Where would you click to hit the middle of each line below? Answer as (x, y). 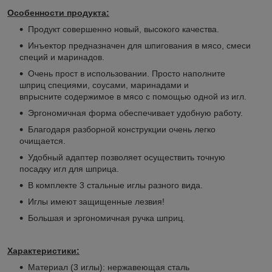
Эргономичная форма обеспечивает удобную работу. (135, 113)
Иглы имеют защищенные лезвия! (96, 202)
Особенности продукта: (58, 13)
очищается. (42, 141)
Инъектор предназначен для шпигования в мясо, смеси (139, 46)
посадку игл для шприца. (69, 169)
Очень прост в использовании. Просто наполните (127, 74)
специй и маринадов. (62, 57)
